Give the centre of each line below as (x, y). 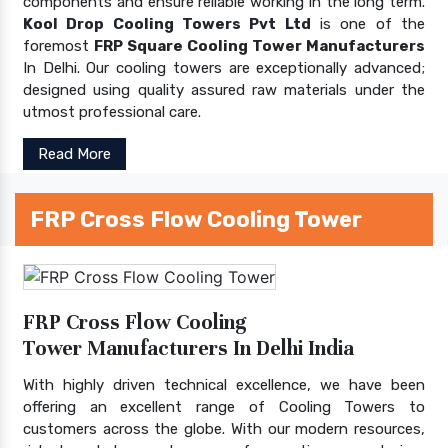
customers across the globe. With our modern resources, (224, 428)
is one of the (368, 23)
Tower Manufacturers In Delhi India (188, 348)
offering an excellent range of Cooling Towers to (224, 406)
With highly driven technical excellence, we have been (224, 384)
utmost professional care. (112, 111)
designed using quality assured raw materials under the (224, 89)
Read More (74, 153)
